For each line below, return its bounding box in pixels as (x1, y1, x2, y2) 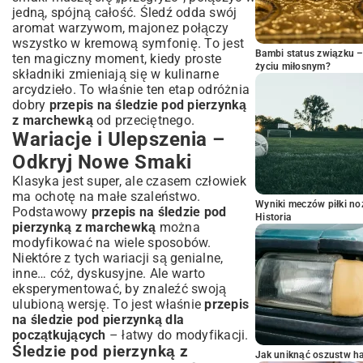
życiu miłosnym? (255, 61, 331, 72)
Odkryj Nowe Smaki (12, 151, 192, 173)
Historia (255, 211, 291, 223)
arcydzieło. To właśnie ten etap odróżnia (12, 82, 250, 97)
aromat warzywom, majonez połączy (12, 20, 228, 36)
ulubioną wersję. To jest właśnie (12, 297, 205, 312)
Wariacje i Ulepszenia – (12, 128, 225, 151)
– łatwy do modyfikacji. (105, 327, 249, 343)
